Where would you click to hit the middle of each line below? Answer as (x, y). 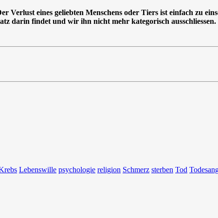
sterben (162, 170)
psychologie (77, 170)
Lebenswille (38, 170)
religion (109, 170)
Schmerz (136, 170)
